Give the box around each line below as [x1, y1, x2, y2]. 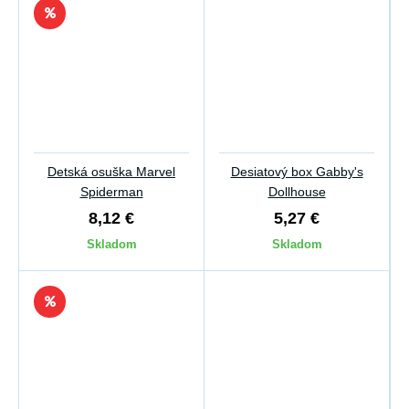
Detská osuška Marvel [47, 164, 175, 179]
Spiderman [79, 184, 143, 199]
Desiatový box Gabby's [230, 164, 363, 179]
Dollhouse [267, 184, 326, 199]
